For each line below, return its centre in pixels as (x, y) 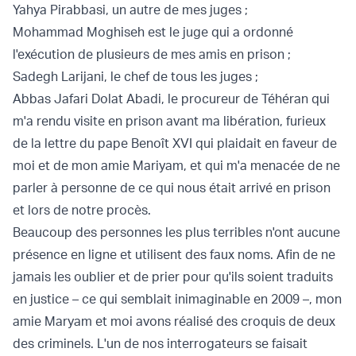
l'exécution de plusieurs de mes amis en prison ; (152, 54)
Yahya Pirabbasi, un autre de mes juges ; (130, 10)
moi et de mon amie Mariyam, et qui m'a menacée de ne (176, 166)
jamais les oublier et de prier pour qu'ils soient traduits (173, 277)
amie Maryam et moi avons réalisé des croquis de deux (174, 321)
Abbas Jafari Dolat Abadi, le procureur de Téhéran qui (171, 99)
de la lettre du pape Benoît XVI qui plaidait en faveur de (175, 143)
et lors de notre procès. (82, 210)
